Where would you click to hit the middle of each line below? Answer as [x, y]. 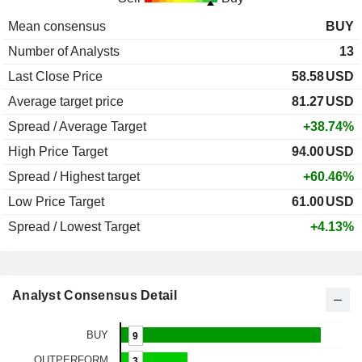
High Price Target [58, 152]
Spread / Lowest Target [74, 227]
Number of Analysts [64, 52]
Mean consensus [57, 27]
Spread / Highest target [74, 177]
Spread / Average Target [77, 127]
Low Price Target [56, 202]
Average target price [66, 102]
